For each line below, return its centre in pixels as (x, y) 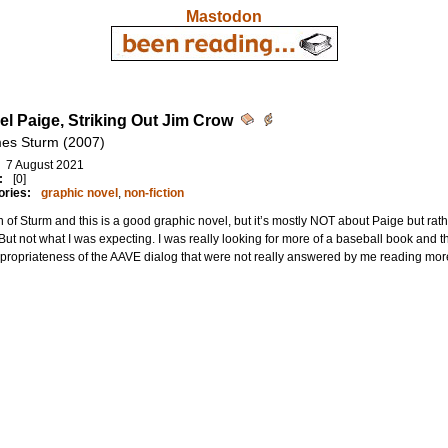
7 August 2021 (44, 165)
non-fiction (153, 193)
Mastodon (224, 16)
